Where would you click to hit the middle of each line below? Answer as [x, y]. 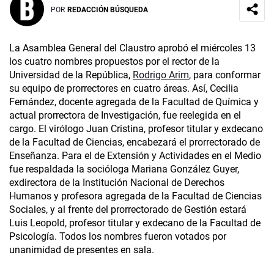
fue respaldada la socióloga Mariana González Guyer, [124, 169]
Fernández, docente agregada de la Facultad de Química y [134, 102]
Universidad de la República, [71, 75]
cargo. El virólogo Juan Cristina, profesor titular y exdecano [136, 129]
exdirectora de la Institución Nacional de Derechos [117, 183]
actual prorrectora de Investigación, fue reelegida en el [125, 116]
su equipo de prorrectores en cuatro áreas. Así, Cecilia [124, 89]
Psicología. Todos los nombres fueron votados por [118, 237]
